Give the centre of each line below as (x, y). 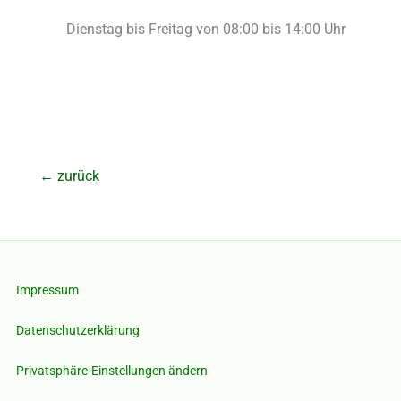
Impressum (47, 290)
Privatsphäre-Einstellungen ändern (112, 370)
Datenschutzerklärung (78, 330)
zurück (77, 176)
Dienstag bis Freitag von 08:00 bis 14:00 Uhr (206, 30)
